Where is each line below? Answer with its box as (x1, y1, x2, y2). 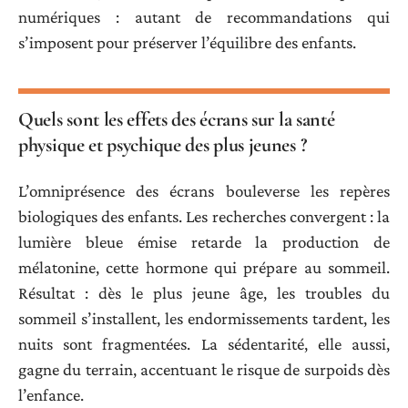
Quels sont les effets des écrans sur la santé (18, 107, 335, 132)
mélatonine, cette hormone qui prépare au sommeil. (18, 257, 390, 277)
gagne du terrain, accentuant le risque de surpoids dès (18, 359, 390, 379)
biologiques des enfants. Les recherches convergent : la (18, 206, 390, 226)
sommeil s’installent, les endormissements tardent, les (18, 308, 390, 328)
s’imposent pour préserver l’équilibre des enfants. (18, 33, 356, 53)
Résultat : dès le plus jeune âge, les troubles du (18, 282, 390, 302)
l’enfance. (18, 384, 84, 404)
